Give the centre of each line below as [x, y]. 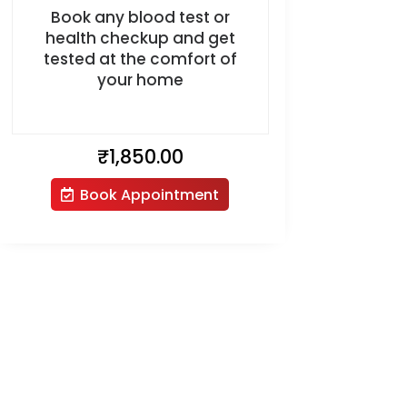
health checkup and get [140, 38]
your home [140, 79]
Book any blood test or [140, 17]
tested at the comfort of [140, 59]
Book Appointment [149, 194]
